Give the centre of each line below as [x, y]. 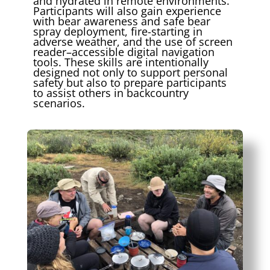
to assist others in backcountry [111, 93]
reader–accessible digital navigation [124, 52]
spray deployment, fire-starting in [118, 32]
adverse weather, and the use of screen [133, 42]
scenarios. [59, 103]
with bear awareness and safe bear [121, 21]
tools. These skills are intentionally [121, 62]
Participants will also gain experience [127, 11]
